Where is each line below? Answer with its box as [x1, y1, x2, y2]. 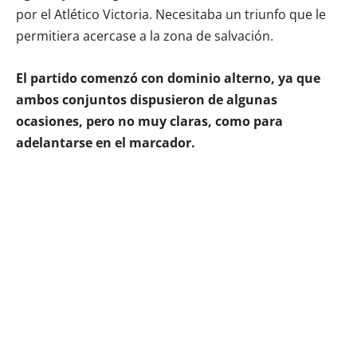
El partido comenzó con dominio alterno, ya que [16, 69, 320, 87]
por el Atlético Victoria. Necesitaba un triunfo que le [16, 5, 326, 23]
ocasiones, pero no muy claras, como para [16, 112, 283, 130]
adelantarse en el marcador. [16, 133, 195, 151]
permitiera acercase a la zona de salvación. [16, 26, 273, 45]
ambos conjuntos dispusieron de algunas [16, 90, 277, 108]
